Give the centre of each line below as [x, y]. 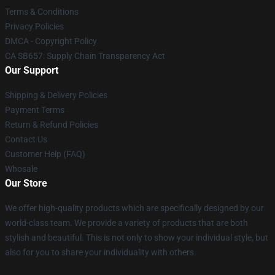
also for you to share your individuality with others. [101, 252]
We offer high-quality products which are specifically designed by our [134, 208]
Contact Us [26, 139]
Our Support [32, 70]
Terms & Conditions [42, 12]
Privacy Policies [34, 26]
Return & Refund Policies [52, 125]
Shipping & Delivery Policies [56, 95]
